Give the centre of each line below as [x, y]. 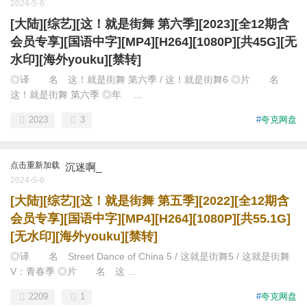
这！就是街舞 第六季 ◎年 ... [76, 95]
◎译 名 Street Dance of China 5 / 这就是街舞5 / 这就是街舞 [150, 256]
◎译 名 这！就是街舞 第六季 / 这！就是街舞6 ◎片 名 [149, 79]
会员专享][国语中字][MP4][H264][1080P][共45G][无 [153, 42]
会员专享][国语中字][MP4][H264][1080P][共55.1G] [150, 219]
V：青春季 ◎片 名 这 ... [73, 271]
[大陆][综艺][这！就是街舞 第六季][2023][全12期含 [150, 24]
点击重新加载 [35, 165]
